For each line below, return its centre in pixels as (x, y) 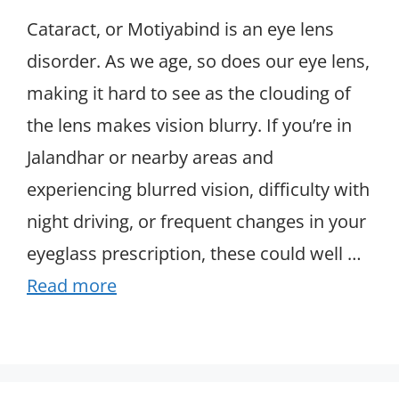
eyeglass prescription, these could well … (194, 253)
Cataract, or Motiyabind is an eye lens (180, 28)
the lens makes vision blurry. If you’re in (189, 125)
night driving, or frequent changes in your (196, 221)
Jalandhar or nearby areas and (150, 157)
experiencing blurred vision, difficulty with (198, 189)
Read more (72, 285)
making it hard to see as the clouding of (189, 93)
